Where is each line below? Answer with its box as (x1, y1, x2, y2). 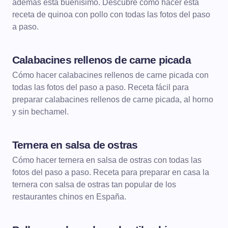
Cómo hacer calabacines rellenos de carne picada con (12, 71, 209, 79)
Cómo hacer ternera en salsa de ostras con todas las (12, 156, 202, 164)
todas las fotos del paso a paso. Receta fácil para (12, 83, 189, 92)
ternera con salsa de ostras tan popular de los (12, 180, 176, 189)
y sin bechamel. (12, 107, 69, 116)
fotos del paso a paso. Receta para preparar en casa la (12, 168, 209, 177)
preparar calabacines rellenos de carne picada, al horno (12, 95, 213, 104)
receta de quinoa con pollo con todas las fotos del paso (12, 10, 210, 19)
